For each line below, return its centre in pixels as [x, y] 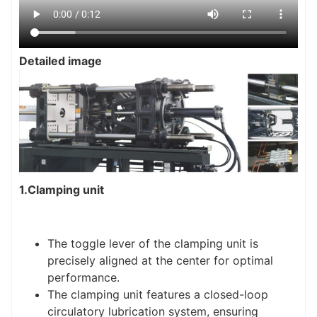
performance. [83, 278]
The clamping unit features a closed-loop [158, 295]
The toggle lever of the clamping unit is [153, 244]
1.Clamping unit [62, 189]
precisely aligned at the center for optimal [160, 261]
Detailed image [60, 60]
